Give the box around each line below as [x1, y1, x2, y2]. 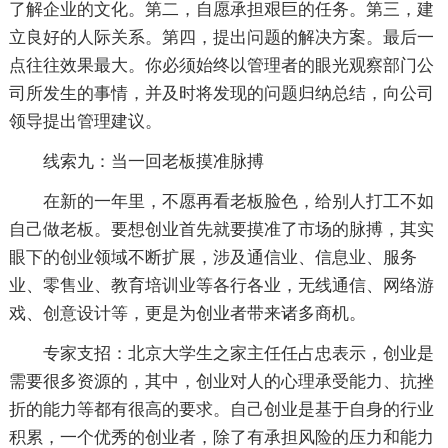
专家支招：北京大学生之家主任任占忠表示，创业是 [8, 343, 434, 363]
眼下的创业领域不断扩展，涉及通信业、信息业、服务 [8, 247, 417, 267]
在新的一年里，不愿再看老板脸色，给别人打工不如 [8, 191, 434, 211]
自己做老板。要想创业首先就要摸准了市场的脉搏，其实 [8, 219, 434, 239]
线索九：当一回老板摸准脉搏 [8, 151, 264, 171]
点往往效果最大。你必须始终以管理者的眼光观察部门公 [8, 55, 434, 75]
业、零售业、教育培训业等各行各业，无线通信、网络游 [8, 275, 434, 295]
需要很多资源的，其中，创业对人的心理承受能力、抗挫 [8, 371, 434, 391]
